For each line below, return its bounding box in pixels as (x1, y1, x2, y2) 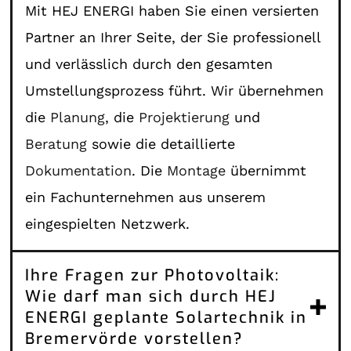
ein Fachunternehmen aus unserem (25, 188, 266, 205)
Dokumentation (25, 161, 132, 179)
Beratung (25, 135, 88, 152)
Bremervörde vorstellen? (25, 327, 244, 349)
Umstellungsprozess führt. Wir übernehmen (25, 81, 324, 99)
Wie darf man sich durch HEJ (25, 285, 277, 307)
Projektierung (139, 108, 230, 125)
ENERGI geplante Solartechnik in (25, 306, 308, 328)
